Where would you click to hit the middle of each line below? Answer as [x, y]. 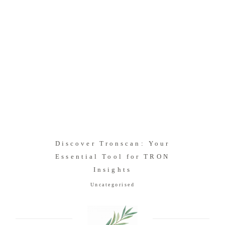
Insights [113, 170]
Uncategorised [113, 185]
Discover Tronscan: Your [113, 144]
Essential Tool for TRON [113, 157]
